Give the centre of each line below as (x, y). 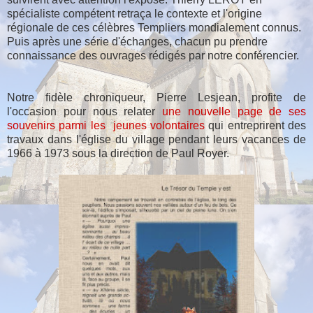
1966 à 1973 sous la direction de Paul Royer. (118, 153)
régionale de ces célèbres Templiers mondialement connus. (154, 27)
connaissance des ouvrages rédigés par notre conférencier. (153, 55)
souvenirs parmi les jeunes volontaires (106, 125)
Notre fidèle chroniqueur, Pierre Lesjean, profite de (156, 97)
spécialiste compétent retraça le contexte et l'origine (134, 13)
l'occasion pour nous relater (85, 111)
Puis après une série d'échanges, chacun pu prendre (137, 41)
